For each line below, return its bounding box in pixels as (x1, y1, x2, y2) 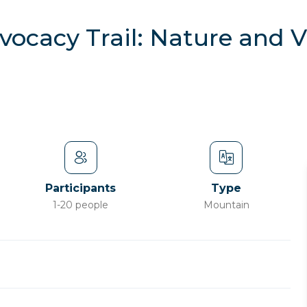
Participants (45, 182, 116, 195)
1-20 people (53, 199, 109, 211)
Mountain (203, 199, 249, 211)
